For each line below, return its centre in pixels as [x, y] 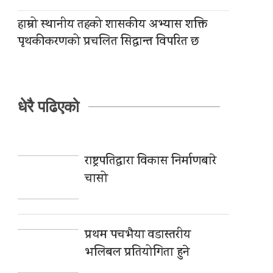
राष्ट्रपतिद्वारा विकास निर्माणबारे [151, 162]
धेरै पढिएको [49, 107]
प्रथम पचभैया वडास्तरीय [138, 236]
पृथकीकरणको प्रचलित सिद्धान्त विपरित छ [109, 43]
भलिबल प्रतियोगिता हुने [137, 253]
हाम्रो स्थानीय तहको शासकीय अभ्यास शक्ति [113, 26]
